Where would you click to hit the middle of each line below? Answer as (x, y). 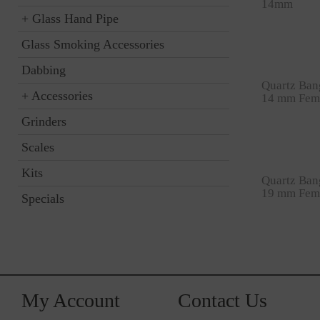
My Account (71, 300)
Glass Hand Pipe (75, 19)
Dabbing (44, 70)
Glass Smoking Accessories (93, 44)
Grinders (44, 121)
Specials (43, 199)
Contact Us (222, 300)
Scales (38, 147)
